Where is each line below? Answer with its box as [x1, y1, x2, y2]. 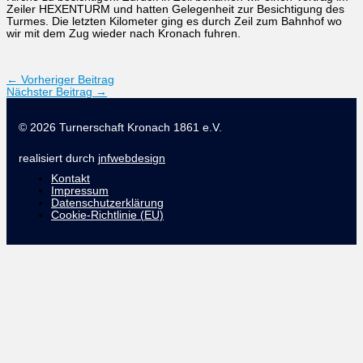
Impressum [51, 185, 109, 198]
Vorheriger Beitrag [18, 74, 114, 87]
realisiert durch [19, 152, 98, 165]
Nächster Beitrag [6, 86, 96, 99]
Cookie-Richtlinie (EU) [51, 209, 164, 222]
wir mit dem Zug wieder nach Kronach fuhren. [6, 27, 241, 40]
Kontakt [51, 173, 90, 186]
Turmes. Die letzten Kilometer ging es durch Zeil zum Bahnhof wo [6, 15, 342, 28]
